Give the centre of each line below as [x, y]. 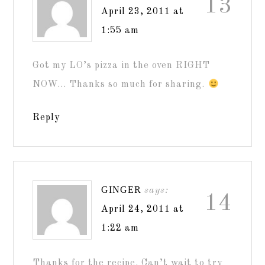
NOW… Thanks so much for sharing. [120, 85]
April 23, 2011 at [143, 12]
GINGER [122, 190]
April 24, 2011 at [143, 209]
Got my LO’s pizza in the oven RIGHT [122, 66]
